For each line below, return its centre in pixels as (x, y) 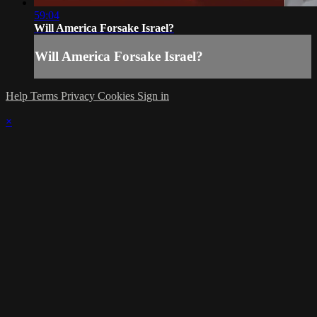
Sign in (153, 96)
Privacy (79, 96)
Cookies (117, 96)
